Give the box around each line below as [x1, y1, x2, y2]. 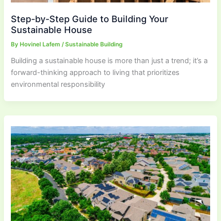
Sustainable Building [65, 41, 123, 48]
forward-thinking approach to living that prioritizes [11, 68, 180, 77]
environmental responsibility [11, 80, 106, 89]
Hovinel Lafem [20, 41, 62, 48]
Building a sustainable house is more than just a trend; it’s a [11, 56, 208, 66]
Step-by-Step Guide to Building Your [11, 13, 169, 25]
